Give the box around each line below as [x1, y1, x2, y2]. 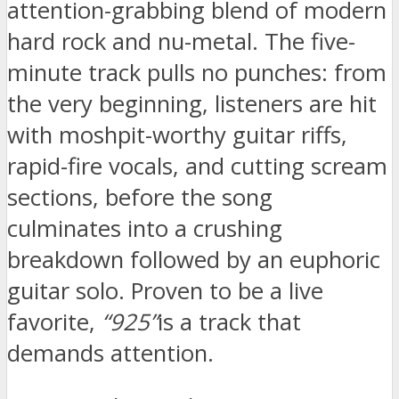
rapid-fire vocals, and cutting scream [7, 150, 387, 182]
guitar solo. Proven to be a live [7, 274, 323, 306]
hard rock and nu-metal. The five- [7, 25, 355, 57]
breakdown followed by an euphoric [7, 243, 380, 275]
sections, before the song [7, 181, 273, 213]
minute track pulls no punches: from [7, 56, 387, 88]
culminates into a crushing [7, 212, 282, 244]
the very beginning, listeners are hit [7, 87, 377, 119]
